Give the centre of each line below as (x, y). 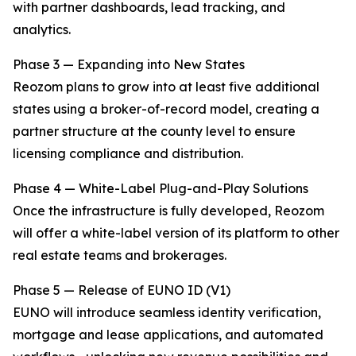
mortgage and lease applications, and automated (168, 335)
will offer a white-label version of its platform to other (176, 233)
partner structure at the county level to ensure (154, 132)
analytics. (42, 30)
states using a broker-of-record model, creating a (166, 109)
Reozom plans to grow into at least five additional (166, 87)
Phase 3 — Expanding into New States (129, 65)
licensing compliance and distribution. (128, 154)
